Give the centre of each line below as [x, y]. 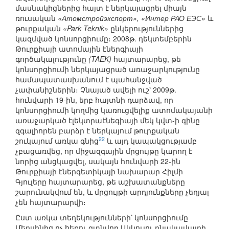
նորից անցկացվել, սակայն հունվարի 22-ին [98, 161]
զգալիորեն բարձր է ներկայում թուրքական [97, 131]
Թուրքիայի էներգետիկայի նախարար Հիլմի [99, 171]
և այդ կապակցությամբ [151, 141]
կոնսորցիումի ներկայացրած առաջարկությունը [108, 69]
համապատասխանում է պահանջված [89, 79]
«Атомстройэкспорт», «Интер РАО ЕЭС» [132, 18]
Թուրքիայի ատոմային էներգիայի [79, 49]
